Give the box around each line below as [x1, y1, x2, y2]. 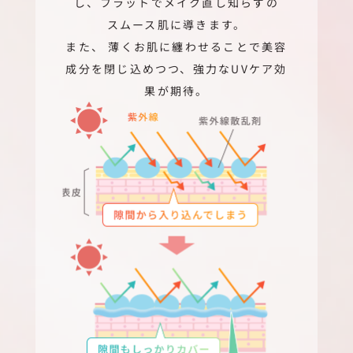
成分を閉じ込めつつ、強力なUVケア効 [65, 60, 288, 76]
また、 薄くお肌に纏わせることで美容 [65, 38, 288, 54]
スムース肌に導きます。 [106, 16, 247, 32]
